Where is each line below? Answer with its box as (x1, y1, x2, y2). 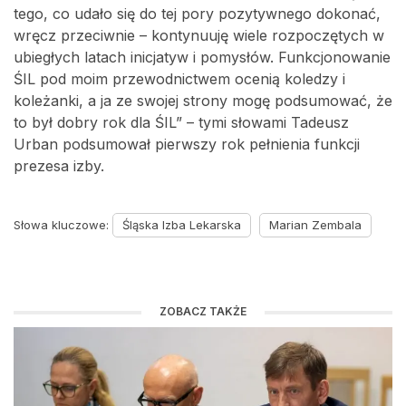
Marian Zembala (269, 217, 362, 232)
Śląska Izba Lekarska (122, 217, 241, 232)
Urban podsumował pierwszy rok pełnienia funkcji (14, 135, 360, 153)
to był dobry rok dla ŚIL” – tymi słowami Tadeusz (14, 113, 349, 131)
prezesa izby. (14, 157, 104, 175)
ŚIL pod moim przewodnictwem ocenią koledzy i (14, 70, 345, 88)
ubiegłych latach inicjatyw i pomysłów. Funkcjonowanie (14, 48, 391, 66)
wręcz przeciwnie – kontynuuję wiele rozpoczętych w (14, 26, 384, 44)
